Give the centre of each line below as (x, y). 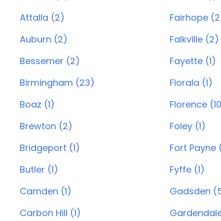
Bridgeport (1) (50, 148)
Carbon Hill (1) (50, 213)
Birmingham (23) (57, 83)
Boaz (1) (37, 104)
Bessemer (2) (50, 61)
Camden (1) (46, 191)
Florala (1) (191, 83)
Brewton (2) (46, 126)
